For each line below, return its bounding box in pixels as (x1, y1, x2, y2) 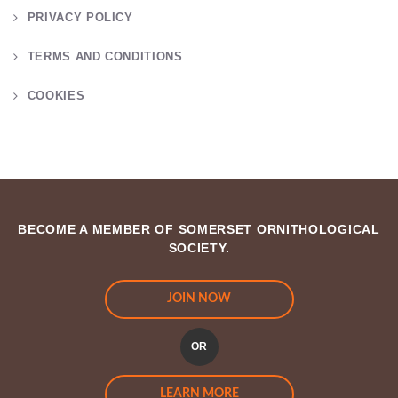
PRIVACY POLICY (27, 11, 133, 25)
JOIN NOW (167, 291, 231, 305)
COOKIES (27, 89, 85, 103)
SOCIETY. (168, 240, 230, 255)
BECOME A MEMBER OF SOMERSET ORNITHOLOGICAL (18, 221, 380, 236)
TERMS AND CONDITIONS (27, 50, 183, 64)
